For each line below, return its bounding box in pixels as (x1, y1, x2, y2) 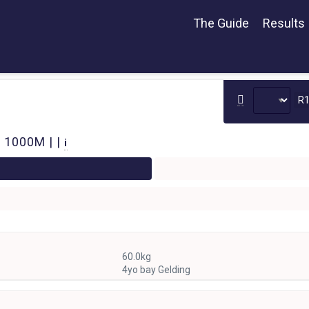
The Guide (193, 16, 249, 30)
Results (263, 16, 305, 30)
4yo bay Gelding (121, 263, 190, 275)
